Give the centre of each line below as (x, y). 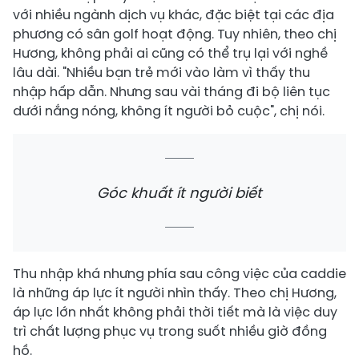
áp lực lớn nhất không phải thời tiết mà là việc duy (175, 312)
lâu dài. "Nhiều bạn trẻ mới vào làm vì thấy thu (161, 72)
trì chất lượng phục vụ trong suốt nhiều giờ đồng (170, 331)
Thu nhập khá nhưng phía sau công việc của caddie (179, 273)
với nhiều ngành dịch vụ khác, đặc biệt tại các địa (173, 14)
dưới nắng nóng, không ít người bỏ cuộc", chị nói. (169, 111)
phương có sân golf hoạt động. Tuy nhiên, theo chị (175, 34)
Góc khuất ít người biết (179, 192)
